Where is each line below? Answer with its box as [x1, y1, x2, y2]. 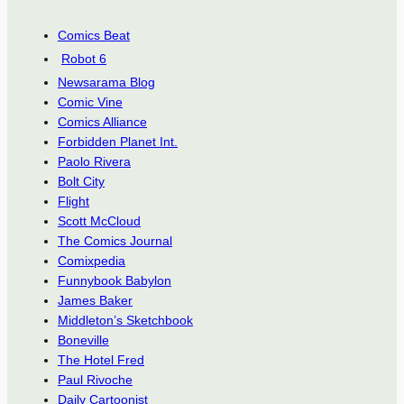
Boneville [58, 332, 109, 347]
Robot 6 [61, 50, 106, 66]
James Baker [58, 292, 133, 308]
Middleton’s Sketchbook [58, 312, 193, 327]
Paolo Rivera [58, 153, 131, 169]
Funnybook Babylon [58, 272, 171, 288]
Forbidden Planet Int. [58, 133, 178, 149]
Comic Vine [58, 94, 123, 109]
